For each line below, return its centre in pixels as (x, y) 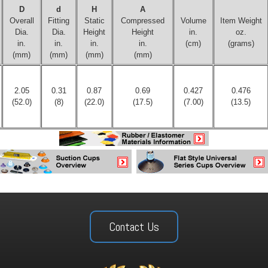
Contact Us (134, 227)
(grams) (241, 43)
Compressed (143, 21)
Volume (193, 21)
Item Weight (241, 21)
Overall (22, 21)
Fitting (59, 21)
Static (94, 21)
